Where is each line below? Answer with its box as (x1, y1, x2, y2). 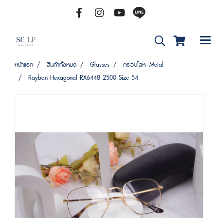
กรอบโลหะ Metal (123, 59, 163, 70)
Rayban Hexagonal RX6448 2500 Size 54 (28, 72, 138, 83)
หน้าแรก (15, 59, 33, 70)
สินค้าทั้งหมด (47, 59, 76, 70)
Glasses (90, 59, 109, 70)
